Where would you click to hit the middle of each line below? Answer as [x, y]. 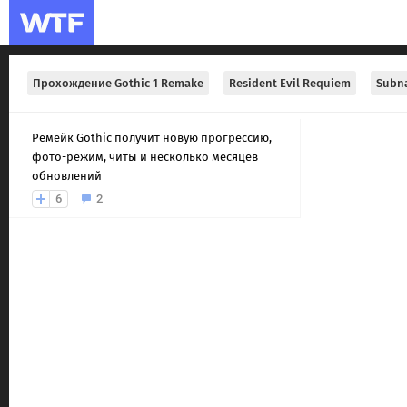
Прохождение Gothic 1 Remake [118, 83]
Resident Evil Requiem [290, 83]
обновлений [67, 176]
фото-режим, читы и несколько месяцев [145, 157]
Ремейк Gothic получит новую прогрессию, [152, 138]
